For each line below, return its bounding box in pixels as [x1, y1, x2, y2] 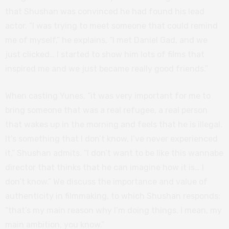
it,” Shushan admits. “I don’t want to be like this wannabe [5, 148, 223, 158]
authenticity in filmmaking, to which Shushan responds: [5, 191, 220, 201]
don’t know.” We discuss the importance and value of [5, 176, 208, 187]
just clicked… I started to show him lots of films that [5, 49, 204, 59]
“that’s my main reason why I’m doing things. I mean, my [5, 205, 222, 215]
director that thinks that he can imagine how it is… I [5, 162, 204, 172]
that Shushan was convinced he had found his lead [5, 6, 204, 16]
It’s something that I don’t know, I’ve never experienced [5, 133, 218, 144]
